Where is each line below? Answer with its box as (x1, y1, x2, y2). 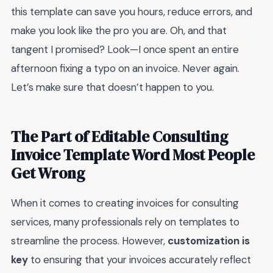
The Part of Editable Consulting (11, 126, 228, 147)
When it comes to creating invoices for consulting (11, 196, 239, 210)
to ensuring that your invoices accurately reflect (28, 253, 251, 267)
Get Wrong (11, 163, 85, 184)
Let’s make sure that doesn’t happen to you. (11, 80, 214, 94)
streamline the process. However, (11, 234, 168, 248)
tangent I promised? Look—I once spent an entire (11, 43, 239, 57)
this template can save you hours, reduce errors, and (11, 5, 252, 19)
